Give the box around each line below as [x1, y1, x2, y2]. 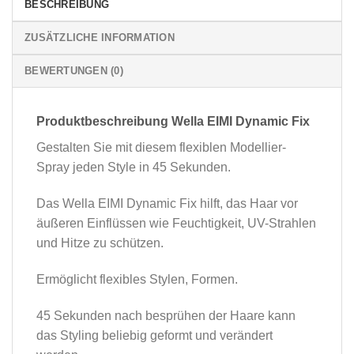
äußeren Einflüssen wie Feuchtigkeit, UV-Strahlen [36, 217, 316, 231]
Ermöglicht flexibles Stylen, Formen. [36, 272, 238, 286]
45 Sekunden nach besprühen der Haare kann [36, 308, 296, 322]
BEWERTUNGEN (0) [24, 65, 123, 77]
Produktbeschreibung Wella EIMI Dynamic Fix [36, 115, 310, 129]
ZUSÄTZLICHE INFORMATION [24, 32, 175, 44]
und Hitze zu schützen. [36, 236, 164, 250]
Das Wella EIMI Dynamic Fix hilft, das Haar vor [36, 197, 298, 211]
